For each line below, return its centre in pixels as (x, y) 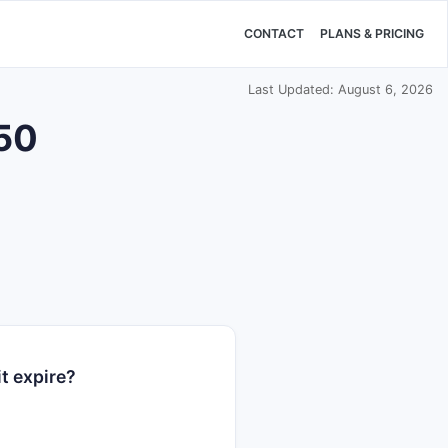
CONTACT (274, 34)
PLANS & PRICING (372, 34)
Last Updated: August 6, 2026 (340, 89)
